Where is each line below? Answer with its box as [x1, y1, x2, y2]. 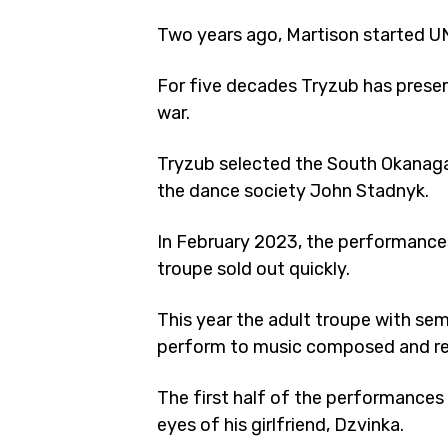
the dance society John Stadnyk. [157, 179, 429, 202]
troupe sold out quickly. [157, 257, 350, 280]
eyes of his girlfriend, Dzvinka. [157, 413, 404, 436]
